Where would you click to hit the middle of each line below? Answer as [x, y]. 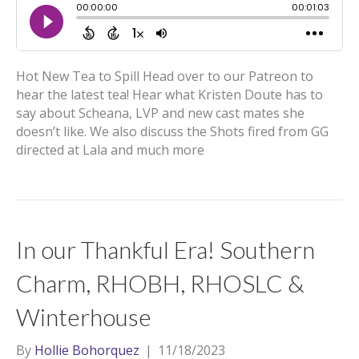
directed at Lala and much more [110, 150]
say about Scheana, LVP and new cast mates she [160, 113]
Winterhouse [84, 317]
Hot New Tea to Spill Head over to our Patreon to [165, 76]
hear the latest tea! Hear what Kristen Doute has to [169, 95]
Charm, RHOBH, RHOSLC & [160, 283]
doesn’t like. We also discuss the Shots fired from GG [172, 131]
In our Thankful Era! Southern [165, 249]
